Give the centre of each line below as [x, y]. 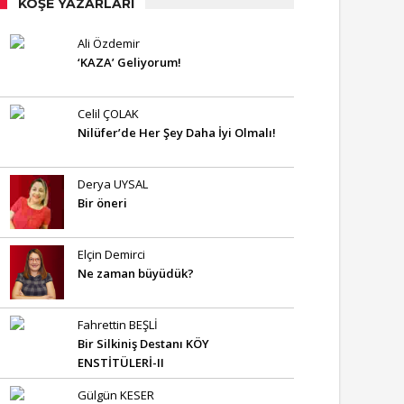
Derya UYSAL [113, 184]
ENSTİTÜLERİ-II [121, 363]
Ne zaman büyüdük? [136, 273]
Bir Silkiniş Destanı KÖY [143, 344]
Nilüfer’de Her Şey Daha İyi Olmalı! [177, 133]
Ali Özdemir [109, 43]
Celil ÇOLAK [108, 114]
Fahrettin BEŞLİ [118, 325]
